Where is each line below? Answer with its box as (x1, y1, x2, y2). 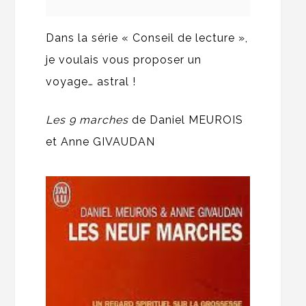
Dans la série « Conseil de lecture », (46, 31, 249, 45)
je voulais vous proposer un (46, 53, 202, 67)
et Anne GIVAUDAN (46, 135, 156, 149)
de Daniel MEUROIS (132, 113, 244, 127)
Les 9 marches (46, 113, 133, 127)
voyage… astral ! (46, 75, 137, 89)
